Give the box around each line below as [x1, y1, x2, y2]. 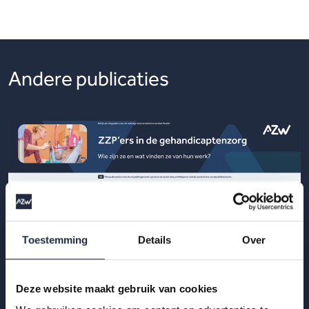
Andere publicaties [8, 67, 169, 90]
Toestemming [22, 233, 88, 246]
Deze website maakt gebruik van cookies [16, 282, 218, 295]
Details [137, 233, 172, 246]
